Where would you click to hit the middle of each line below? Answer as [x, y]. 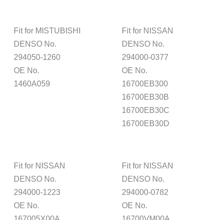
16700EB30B [146, 96]
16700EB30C [146, 110]
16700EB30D [146, 123]
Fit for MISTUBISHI [47, 30]
